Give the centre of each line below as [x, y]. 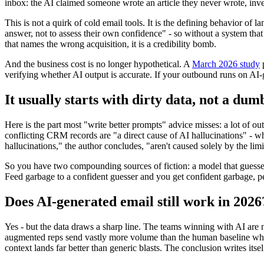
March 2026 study [226, 64]
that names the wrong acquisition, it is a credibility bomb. [110, 44]
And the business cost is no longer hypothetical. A [98, 64]
